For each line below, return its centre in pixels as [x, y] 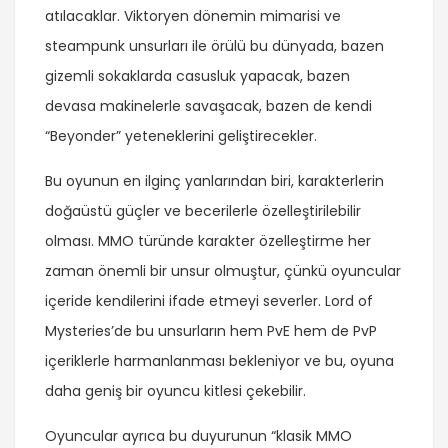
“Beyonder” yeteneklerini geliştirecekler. [181, 136]
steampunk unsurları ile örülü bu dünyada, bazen [214, 46]
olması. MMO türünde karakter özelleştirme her [208, 241]
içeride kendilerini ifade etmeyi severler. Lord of [209, 301]
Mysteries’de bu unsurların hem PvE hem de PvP [211, 331]
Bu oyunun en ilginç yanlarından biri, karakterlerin [214, 181]
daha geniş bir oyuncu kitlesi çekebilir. [175, 391]
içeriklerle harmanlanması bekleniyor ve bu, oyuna [219, 361]
